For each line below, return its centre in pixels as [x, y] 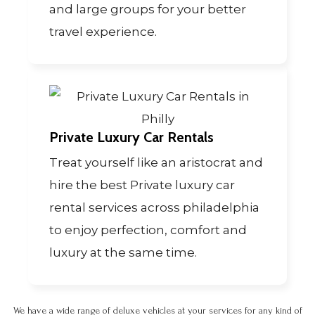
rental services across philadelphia [154, 208]
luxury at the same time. [123, 253]
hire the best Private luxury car [142, 185]
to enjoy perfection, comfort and [148, 230]
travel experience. [103, 32]
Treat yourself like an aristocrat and [156, 163]
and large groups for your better [148, 9]
